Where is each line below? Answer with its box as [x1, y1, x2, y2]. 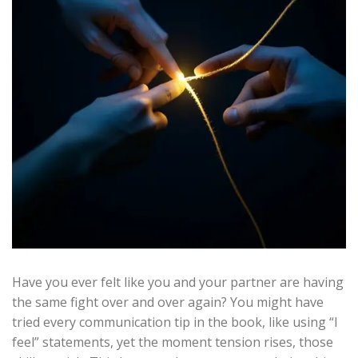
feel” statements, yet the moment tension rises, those [12, 333, 333, 351]
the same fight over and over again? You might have [12, 293, 324, 311]
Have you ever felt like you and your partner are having [12, 273, 344, 291]
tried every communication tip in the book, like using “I [12, 313, 338, 331]
